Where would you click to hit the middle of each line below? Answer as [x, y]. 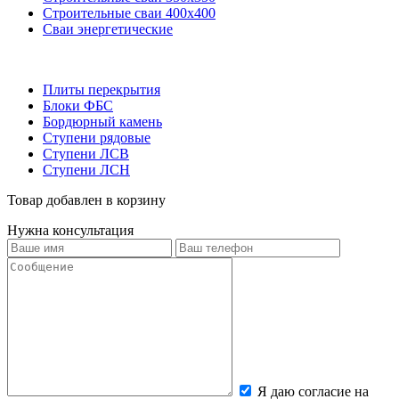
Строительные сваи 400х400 [129, 12]
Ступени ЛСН [86, 169]
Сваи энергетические [108, 28]
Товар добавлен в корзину [86, 199]
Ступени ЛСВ [86, 153]
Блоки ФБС [78, 105]
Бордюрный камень [102, 121]
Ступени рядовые [97, 137]
